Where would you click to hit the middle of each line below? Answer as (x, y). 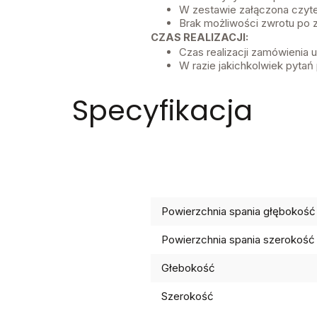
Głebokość (188, 268)
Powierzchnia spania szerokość (238, 240)
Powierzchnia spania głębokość (238, 212)
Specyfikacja (162, 111)
